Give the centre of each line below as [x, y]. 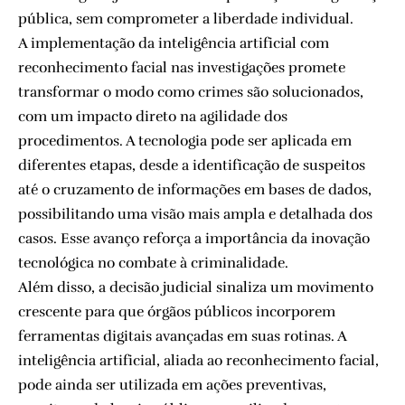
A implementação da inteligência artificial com [174, 43]
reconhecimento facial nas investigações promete [182, 67]
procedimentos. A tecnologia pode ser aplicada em [185, 141]
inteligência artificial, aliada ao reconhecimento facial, [198, 360]
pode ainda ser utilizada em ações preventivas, [172, 385]
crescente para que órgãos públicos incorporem [177, 311]
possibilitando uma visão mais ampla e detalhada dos [195, 214]
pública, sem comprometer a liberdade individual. [186, 19]
